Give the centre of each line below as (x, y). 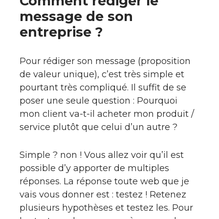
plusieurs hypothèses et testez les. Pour (106, 208)
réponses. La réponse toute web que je (104, 181)
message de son (76, 16)
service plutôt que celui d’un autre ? (99, 127)
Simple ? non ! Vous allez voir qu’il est (102, 155)
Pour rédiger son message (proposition (105, 61)
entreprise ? (61, 32)
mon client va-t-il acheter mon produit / (107, 114)
